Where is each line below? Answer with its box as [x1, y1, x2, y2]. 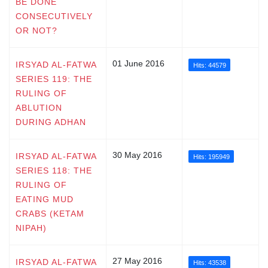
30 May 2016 [112, 150, 162, 160]
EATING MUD [16, 194, 74, 204]
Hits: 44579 [193, 61, 226, 69]
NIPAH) [16, 223, 47, 233]
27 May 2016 [112, 255, 162, 266]
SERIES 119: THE [16, 74, 92, 84]
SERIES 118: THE [16, 165, 92, 175]
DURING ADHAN [16, 117, 86, 127]
